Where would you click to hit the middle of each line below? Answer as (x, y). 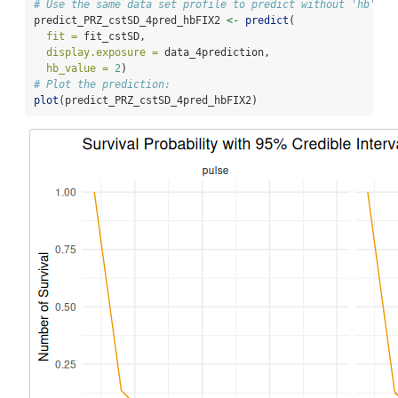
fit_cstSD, (111, 37)
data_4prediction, (214, 53)
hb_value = (77, 69)
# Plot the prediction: (102, 85)
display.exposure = (102, 53)
